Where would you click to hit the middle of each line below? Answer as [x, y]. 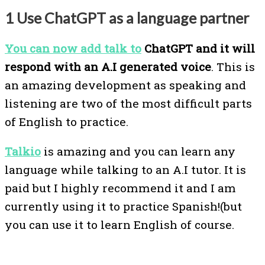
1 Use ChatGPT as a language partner [127, 17]
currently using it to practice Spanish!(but [123, 206]
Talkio [23, 151]
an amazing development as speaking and [125, 85]
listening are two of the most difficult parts [128, 104]
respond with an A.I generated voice [108, 67]
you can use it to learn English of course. [119, 225]
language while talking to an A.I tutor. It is [125, 170]
